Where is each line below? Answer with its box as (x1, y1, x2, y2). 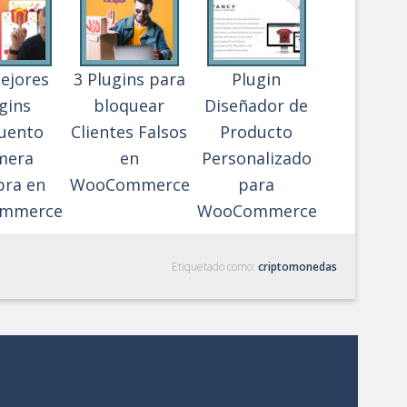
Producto (220, 121, 293, 143)
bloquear (94, 94, 164, 116)
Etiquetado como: (172, 259, 258, 274)
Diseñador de (204, 94, 308, 116)
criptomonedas (258, 259, 337, 274)
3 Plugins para (73, 68, 185, 90)
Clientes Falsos (71, 121, 187, 143)
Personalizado (201, 147, 312, 169)
